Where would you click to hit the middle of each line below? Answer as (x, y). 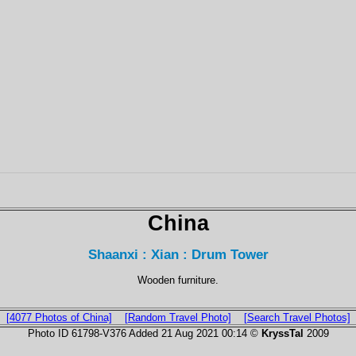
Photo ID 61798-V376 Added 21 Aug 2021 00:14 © (144, 333)
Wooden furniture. (178, 280)
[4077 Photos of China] (59, 317)
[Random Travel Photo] (178, 317)
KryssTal (282, 333)
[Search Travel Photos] (297, 317)
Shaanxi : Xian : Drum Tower (178, 255)
